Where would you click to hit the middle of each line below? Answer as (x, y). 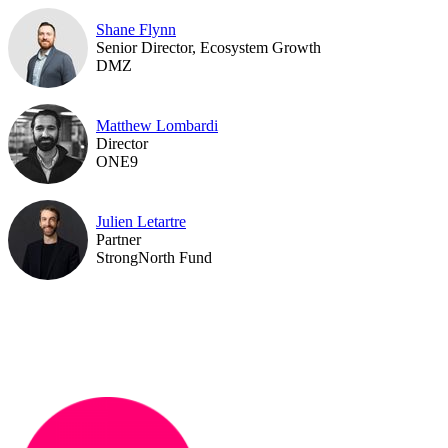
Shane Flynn (136, 29)
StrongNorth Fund (154, 257)
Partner (118, 239)
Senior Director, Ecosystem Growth (208, 47)
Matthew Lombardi (157, 125)
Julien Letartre (141, 221)
